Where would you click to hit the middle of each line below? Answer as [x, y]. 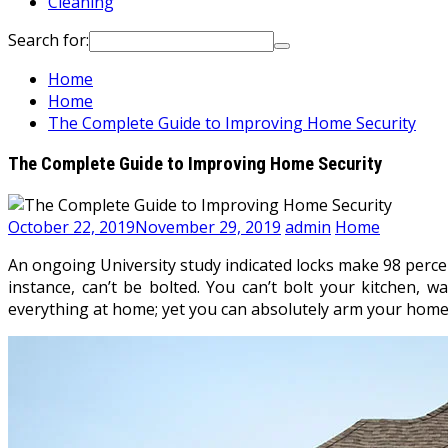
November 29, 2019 [208, 226]
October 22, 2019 [71, 226]
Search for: [48, 40]
